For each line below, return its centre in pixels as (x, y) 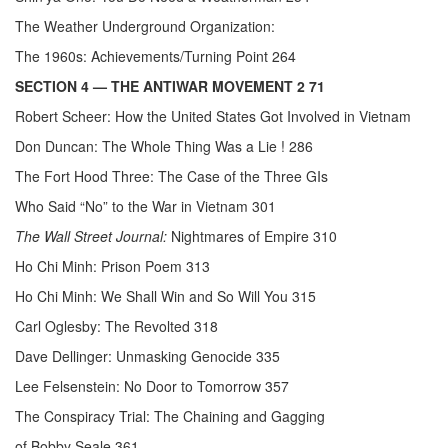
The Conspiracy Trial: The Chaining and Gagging (170, 416)
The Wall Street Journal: (91, 236)
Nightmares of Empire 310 (252, 236)
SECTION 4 (52, 86)
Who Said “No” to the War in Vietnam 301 (145, 206)
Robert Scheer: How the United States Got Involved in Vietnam (213, 116)
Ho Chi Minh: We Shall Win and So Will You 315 (165, 296)
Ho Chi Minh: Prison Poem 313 (112, 266)
